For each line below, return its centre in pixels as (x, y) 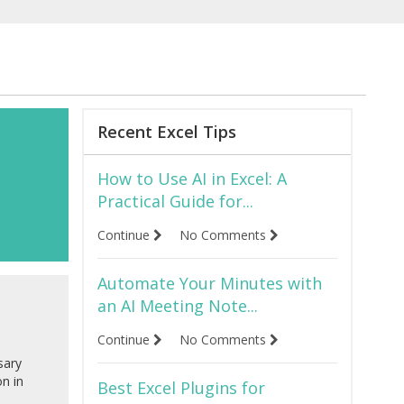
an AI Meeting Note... (178, 306)
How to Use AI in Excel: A (192, 179)
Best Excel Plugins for (181, 388)
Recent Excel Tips (167, 132)
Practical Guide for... (175, 202)
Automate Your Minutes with (210, 284)
